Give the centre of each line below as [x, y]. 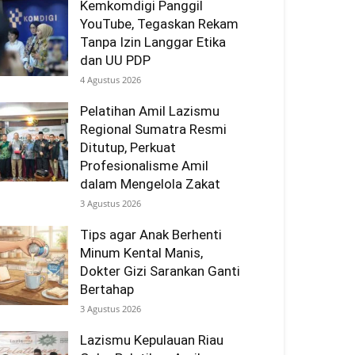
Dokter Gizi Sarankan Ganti [160, 271]
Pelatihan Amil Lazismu [150, 111]
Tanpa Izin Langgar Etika [153, 42]
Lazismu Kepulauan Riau [152, 340]
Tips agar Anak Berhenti [151, 235]
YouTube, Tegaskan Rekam [159, 24]
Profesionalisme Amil [144, 166]
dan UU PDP [115, 60]
